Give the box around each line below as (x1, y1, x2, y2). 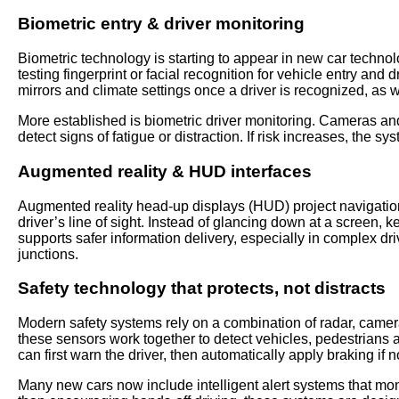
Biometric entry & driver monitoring (18, 14, 305, 34)
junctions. (18, 246, 78, 262)
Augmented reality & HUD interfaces (18, 161, 312, 181)
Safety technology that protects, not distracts (18, 279, 386, 298)
